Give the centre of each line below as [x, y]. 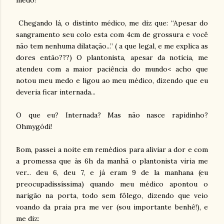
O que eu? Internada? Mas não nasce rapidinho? [112, 115]
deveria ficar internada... [57, 92]
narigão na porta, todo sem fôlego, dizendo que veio [112, 196]
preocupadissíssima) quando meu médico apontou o [112, 184]
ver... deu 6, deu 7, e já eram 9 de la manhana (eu [112, 173]
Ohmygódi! [35, 127]
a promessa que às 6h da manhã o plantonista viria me [112, 161]
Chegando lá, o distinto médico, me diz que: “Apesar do [112, 23]
